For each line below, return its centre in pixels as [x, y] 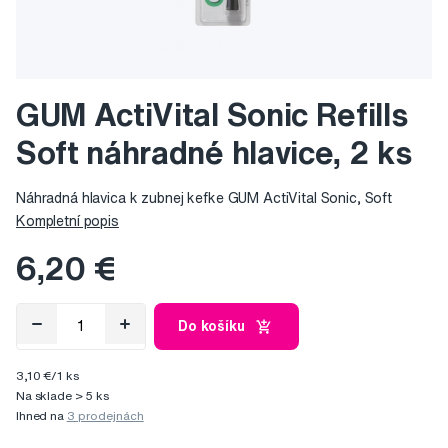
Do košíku [211, 326]
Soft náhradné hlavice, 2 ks [214, 152]
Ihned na [41, 416]
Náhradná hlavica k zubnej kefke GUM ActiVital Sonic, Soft [204, 198]
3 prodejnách [105, 416]
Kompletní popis [67, 221]
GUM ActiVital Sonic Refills [212, 114]
